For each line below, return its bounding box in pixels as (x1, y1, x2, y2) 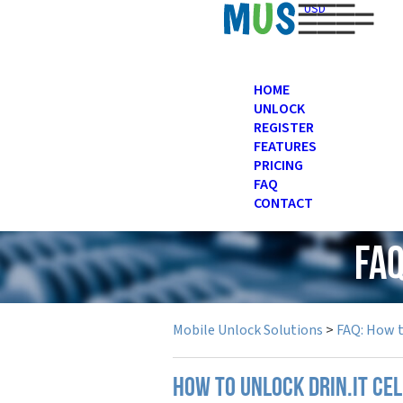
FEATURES (254, 137, 317, 157)
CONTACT (254, 193, 313, 213)
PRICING (254, 156, 303, 175)
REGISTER (254, 118, 314, 138)
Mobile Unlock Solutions (173, 320, 323, 340)
